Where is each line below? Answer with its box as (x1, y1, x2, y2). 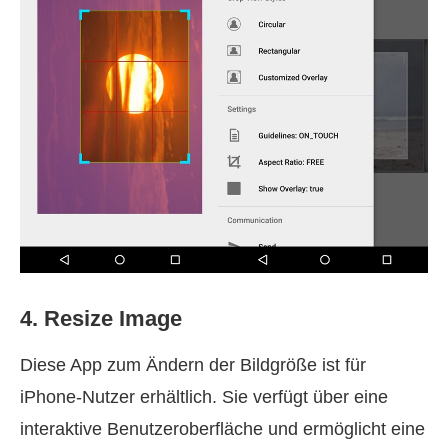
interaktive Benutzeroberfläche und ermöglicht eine (20, 419, 425, 440)
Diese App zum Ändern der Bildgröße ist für (20, 355, 366, 376)
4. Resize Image (20, 306, 182, 332)
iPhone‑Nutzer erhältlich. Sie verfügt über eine (20, 387, 388, 408)
